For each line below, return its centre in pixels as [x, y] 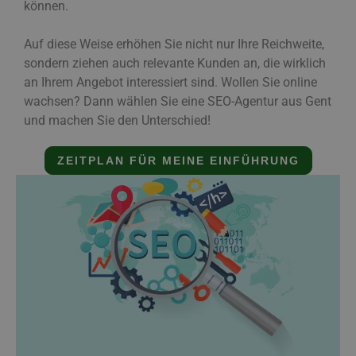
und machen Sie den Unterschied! [117, 121]
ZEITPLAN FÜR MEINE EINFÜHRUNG [178, 160]
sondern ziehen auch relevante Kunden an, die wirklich [175, 64]
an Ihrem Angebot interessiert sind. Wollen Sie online [170, 83]
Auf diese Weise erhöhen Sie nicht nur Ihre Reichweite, [174, 44]
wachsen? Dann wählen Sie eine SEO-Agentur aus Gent [178, 102]
